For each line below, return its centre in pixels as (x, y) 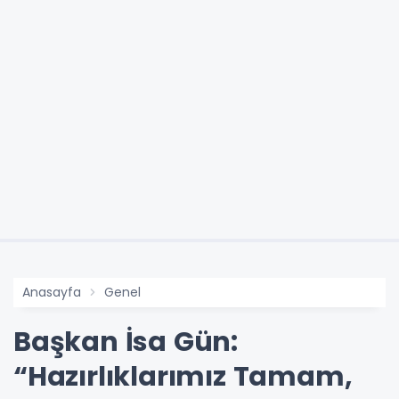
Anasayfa (52, 292)
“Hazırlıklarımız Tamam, (183, 376)
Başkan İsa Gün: (126, 342)
